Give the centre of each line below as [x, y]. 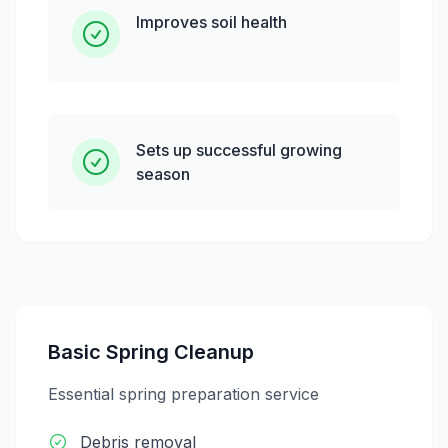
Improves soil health [211, 22]
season [163, 174]
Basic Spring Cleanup [151, 352]
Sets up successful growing [239, 150]
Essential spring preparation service [183, 394]
